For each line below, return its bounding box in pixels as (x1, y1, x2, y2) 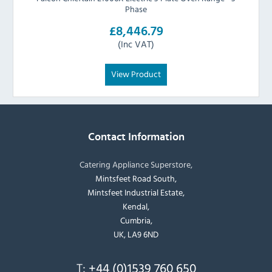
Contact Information (87, 131, 185, 143)
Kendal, (123, 200, 149, 213)
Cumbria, (120, 214, 152, 227)
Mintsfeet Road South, (95, 172, 177, 185)
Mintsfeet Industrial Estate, (87, 186, 185, 199)
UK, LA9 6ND (114, 228, 158, 241)
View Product (111, 67, 161, 81)
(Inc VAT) (118, 37, 154, 51)
